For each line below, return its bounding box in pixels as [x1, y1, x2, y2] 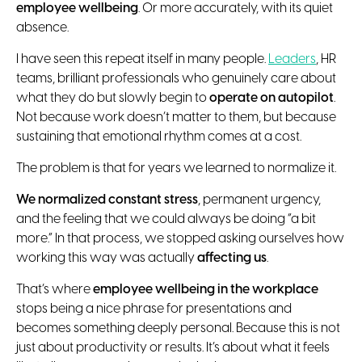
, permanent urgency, [198, 192, 321, 207]
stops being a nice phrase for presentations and [16, 301, 292, 316]
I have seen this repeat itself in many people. [16, 52, 268, 66]
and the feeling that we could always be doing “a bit [16, 212, 316, 226]
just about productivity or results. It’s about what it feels [16, 340, 330, 355]
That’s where [16, 282, 93, 297]
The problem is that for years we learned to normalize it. [16, 161, 336, 175]
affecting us [197, 250, 267, 265]
